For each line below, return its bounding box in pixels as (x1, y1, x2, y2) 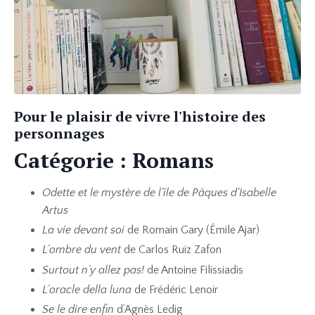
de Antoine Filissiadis (147, 263, 243, 276)
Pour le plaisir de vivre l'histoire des (14, 107, 266, 126)
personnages (14, 124, 105, 143)
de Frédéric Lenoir (131, 283, 218, 296)
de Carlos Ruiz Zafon (124, 243, 221, 257)
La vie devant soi (42, 224, 127, 237)
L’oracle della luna (42, 283, 131, 296)
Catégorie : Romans (14, 146, 214, 174)
